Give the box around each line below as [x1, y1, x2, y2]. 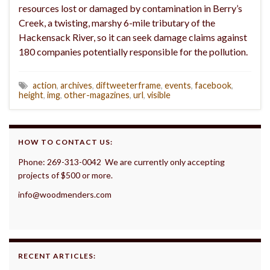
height [19, 90, 43, 101]
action [33, 80, 57, 91]
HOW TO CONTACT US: [18, 137, 113, 147]
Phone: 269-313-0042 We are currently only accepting [18, 157, 225, 168]
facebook [195, 80, 231, 91]
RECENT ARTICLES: [18, 251, 96, 261]
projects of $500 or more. [18, 170, 113, 181]
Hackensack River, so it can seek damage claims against [19, 31, 247, 43]
